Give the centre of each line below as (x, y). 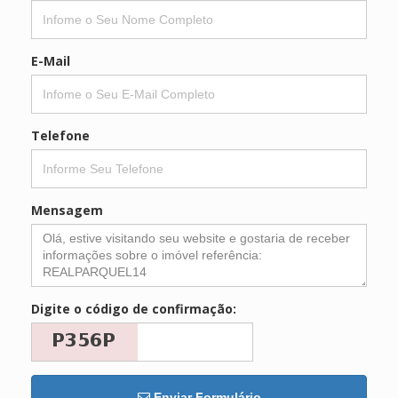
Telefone (60, 135)
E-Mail (51, 60)
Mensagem (67, 210)
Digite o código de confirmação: (134, 308)
